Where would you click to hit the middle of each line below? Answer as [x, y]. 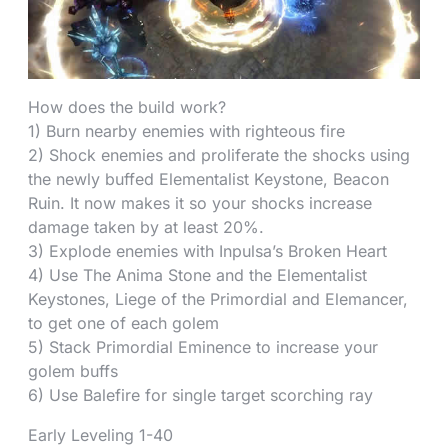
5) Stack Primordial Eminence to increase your [203, 346]
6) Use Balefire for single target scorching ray [200, 394]
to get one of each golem [123, 322]
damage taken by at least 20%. [146, 226]
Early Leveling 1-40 [100, 434]
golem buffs [73, 370]
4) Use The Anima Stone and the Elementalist [197, 274]
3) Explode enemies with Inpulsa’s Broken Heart [207, 250]
